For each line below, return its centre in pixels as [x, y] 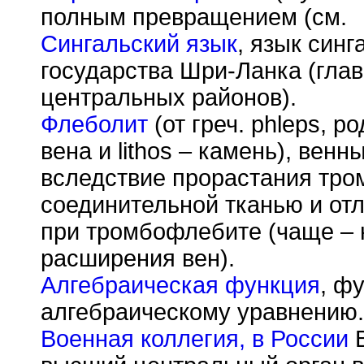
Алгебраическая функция [180, 285]
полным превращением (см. [194, 17]
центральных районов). [169, 97]
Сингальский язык [139, 44]
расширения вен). [138, 258]
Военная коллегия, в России [195, 339]
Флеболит [94, 124]
